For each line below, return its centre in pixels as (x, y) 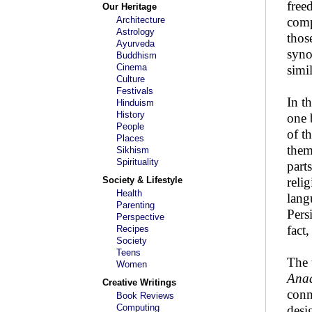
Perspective (140, 217)
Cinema (132, 67)
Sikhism (133, 150)
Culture (131, 79)
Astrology (135, 32)
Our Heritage (130, 7)
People (130, 126)
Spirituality (138, 162)
